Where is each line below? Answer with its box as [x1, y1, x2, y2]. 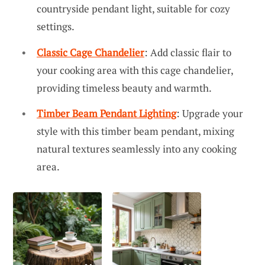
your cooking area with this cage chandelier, [37, 63, 233, 77]
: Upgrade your [176, 106, 243, 121]
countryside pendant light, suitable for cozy [37, 2, 230, 16]
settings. [37, 20, 75, 34]
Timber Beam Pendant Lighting [37, 106, 176, 121]
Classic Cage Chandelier [37, 45, 144, 59]
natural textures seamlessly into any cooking [37, 142, 237, 156]
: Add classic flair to [144, 45, 231, 59]
